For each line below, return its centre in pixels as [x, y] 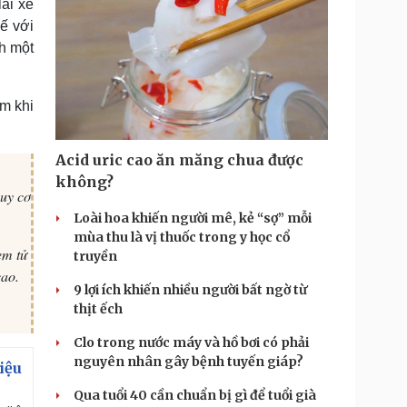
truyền [95, 256]
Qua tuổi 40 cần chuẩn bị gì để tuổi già [195, 395]
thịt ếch [98, 309]
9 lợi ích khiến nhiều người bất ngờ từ [190, 290]
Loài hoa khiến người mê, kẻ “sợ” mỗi [193, 218]
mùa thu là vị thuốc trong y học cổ [182, 237]
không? [84, 182]
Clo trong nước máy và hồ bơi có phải [191, 342]
